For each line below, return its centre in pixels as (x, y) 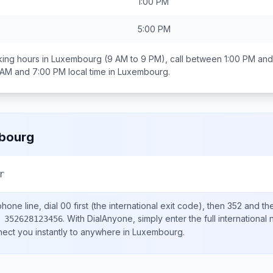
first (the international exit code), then (149, 206)
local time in (92, 72)
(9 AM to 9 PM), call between (163, 59)
